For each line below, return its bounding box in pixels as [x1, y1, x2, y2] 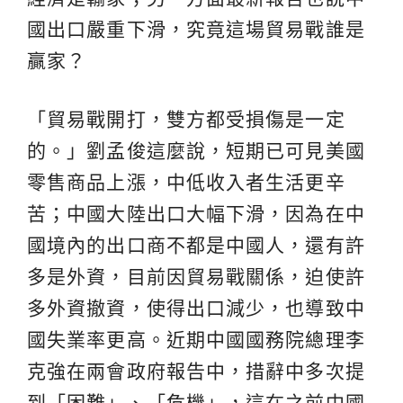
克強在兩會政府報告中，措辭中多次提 [27, 361, 365, 382]
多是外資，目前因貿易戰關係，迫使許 [27, 266, 365, 288]
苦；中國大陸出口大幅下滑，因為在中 [27, 203, 365, 225]
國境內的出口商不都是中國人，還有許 [27, 235, 365, 256]
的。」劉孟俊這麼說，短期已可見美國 [27, 140, 365, 162]
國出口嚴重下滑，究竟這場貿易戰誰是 [27, 19, 365, 40]
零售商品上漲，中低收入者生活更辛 [27, 172, 345, 193]
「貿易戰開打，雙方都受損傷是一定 [27, 109, 345, 130]
